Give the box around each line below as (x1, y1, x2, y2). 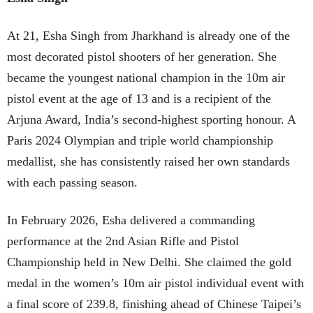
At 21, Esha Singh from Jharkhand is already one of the (7, 28, 290, 43)
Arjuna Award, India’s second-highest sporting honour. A (7, 112, 296, 126)
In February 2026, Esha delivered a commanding (7, 212, 255, 227)
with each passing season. (7, 175, 138, 189)
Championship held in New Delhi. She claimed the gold (7, 254, 291, 269)
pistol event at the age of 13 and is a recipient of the (7, 91, 271, 105)
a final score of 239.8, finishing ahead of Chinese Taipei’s (7, 296, 301, 311)
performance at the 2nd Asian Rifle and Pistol (7, 233, 239, 248)
